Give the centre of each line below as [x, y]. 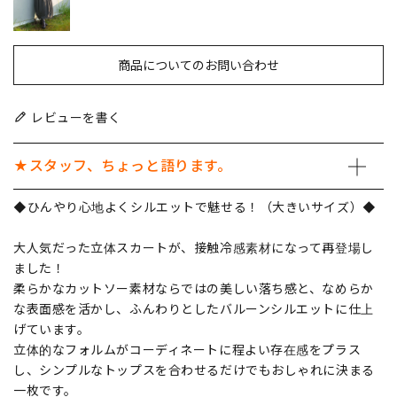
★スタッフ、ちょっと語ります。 [123, 166]
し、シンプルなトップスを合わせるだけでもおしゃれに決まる [194, 370]
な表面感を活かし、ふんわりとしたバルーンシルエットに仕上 [194, 309]
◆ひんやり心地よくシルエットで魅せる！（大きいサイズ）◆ [195, 207]
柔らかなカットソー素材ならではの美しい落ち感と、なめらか [194, 289]
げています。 [52, 330]
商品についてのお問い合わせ [198, 66]
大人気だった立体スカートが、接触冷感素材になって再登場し [194, 248]
